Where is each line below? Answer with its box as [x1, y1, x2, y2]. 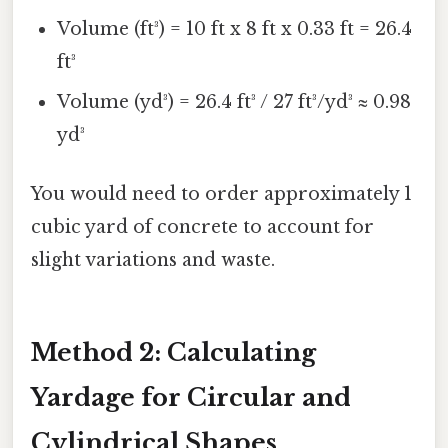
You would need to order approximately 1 [31, 182, 412, 205]
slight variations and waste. [31, 248, 275, 271]
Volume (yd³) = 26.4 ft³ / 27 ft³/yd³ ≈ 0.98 [57, 90, 412, 113]
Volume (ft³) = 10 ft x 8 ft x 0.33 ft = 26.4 [57, 17, 413, 40]
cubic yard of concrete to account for [31, 215, 374, 238]
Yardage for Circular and [31, 382, 351, 412]
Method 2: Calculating [31, 337, 316, 367]
